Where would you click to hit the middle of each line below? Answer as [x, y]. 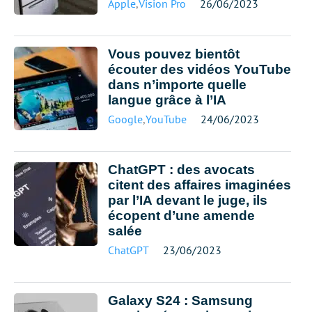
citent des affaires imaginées [200, 185]
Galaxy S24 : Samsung [180, 301]
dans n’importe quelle [177, 85]
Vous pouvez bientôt [174, 54]
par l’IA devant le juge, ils [188, 200]
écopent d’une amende [181, 216]
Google [125, 119]
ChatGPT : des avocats [181, 170]
